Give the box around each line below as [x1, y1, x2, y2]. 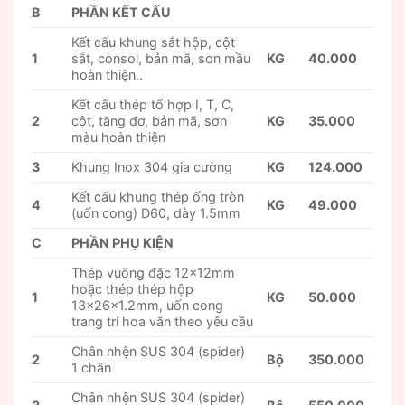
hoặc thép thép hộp [71, 281, 194, 297]
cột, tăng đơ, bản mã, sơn [71, 113, 228, 129]
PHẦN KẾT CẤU [71, 5, 172, 21]
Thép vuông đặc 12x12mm [71, 265, 236, 281]
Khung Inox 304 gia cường [71, 159, 233, 175]
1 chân [71, 360, 112, 376]
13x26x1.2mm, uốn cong [71, 297, 224, 314]
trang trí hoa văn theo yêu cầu [71, 314, 254, 330]
